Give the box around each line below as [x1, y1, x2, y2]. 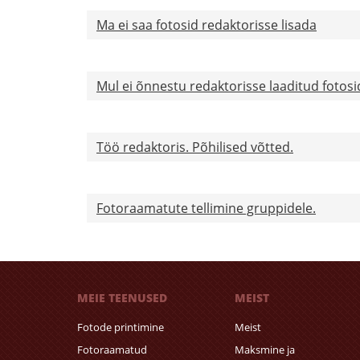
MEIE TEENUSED [77, 290, 167, 306]
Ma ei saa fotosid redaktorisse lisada [96, 16, 317, 34]
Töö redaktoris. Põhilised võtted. [96, 138, 293, 156]
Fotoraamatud [77, 342, 147, 358]
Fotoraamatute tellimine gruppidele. [96, 199, 316, 217]
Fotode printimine [77, 320, 164, 335]
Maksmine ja [235, 342, 295, 358]
